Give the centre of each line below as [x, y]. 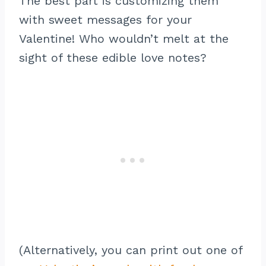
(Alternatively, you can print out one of [131, 250]
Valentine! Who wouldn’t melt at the [124, 38]
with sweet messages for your [105, 19]
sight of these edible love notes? [113, 57]
